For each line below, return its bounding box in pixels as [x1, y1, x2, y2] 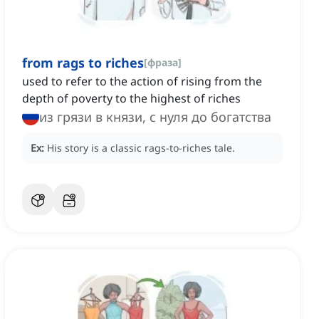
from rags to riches [22, 54, 144, 72]
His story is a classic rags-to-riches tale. [47, 141, 235, 155]
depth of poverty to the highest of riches [22, 90, 241, 107]
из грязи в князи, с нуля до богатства [39, 108, 271, 126]
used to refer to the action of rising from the [22, 73, 262, 90]
